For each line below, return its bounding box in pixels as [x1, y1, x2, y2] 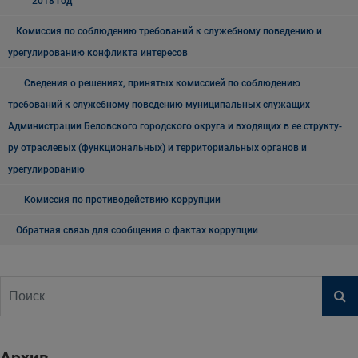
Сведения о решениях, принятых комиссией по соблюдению [24, 78, 300, 89]
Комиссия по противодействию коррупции [24, 194, 221, 205]
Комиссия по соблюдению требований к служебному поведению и [16, 26, 322, 37]
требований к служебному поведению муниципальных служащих [8, 99, 310, 110]
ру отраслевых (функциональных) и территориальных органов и [8, 142, 307, 153]
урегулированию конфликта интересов [8, 47, 188, 58]
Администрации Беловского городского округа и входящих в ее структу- [8, 121, 342, 132]
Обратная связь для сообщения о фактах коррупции [16, 225, 258, 236]
